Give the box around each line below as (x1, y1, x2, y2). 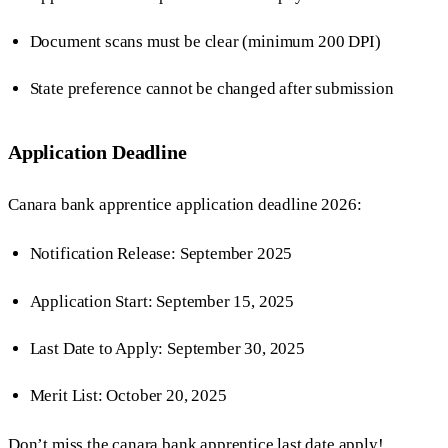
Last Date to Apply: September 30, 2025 (29, 338, 305, 358)
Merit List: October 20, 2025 (29, 385, 227, 405)
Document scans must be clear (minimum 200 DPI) (29, 32, 381, 52)
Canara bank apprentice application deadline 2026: (8, 195, 362, 215)
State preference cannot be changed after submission (29, 79, 394, 99)
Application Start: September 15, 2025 (29, 291, 295, 311)
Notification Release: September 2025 (29, 244, 293, 264)
